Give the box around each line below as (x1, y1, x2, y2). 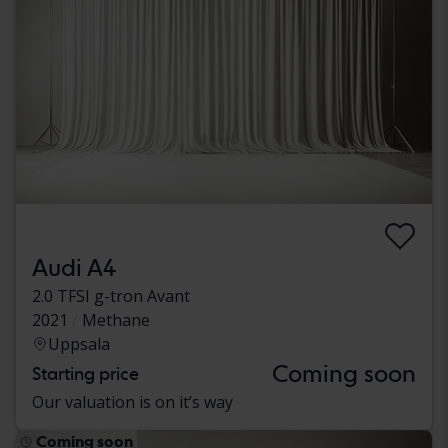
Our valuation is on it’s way (32, 390, 233, 413)
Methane (82, 308, 150, 331)
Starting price (32, 362, 139, 384)
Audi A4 (32, 252, 116, 282)
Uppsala (48, 332, 110, 355)
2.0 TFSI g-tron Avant (32, 284, 190, 307)
